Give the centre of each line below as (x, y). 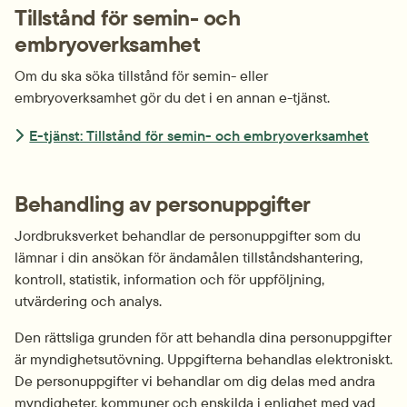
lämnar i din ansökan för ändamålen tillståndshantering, (189, 258)
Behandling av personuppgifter (163, 204)
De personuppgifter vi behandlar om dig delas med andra (195, 381)
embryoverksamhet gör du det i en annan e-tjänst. (172, 97)
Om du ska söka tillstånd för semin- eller (141, 75)
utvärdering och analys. (88, 301)
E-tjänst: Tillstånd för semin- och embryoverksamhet (199, 135)
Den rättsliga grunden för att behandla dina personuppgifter (203, 338)
